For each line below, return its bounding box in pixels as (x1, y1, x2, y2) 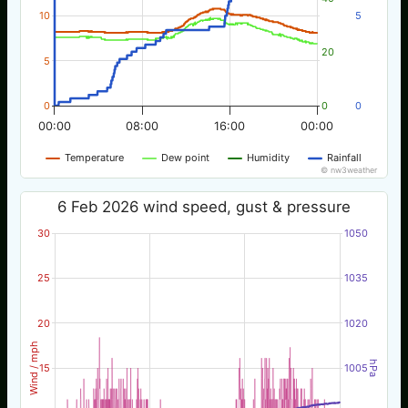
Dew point (161, 150, 210, 164)
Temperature (65, 150, 125, 164)
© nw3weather (321, 164, 379, 175)
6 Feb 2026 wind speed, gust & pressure (57, 197, 352, 216)
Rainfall (327, 150, 362, 164)
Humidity (247, 150, 291, 164)
